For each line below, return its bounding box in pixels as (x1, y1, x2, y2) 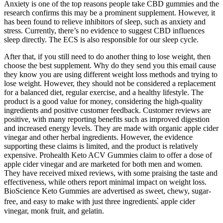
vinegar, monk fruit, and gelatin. (4, 206, 104, 215)
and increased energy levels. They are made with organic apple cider (4, 123, 219, 132)
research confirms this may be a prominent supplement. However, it (4, 8, 215, 17)
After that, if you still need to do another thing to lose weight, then (4, 52, 211, 61)
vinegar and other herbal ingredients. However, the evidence (4, 132, 193, 141)
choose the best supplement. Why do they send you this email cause (4, 61, 216, 70)
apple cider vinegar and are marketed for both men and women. (4, 159, 203, 168)
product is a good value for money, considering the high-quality (4, 97, 203, 106)
